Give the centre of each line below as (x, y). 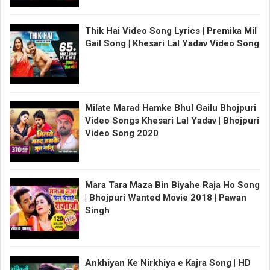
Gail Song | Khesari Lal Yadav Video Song (172, 43)
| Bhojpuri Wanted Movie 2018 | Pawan (166, 198)
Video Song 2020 (122, 133)
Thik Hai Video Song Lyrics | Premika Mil (171, 30)
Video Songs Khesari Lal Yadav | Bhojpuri (172, 121)
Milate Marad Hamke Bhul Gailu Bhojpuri (171, 108)
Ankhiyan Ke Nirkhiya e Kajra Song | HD (168, 262)
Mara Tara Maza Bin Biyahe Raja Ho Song (172, 185)
